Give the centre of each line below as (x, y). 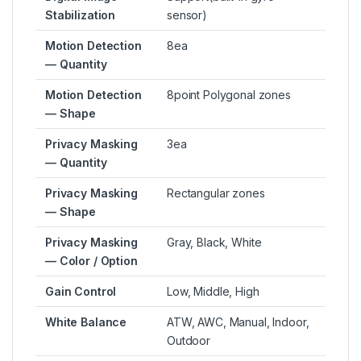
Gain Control (81, 292)
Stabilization (81, 15)
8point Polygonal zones (229, 95)
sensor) (187, 15)
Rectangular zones (216, 193)
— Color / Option (91, 261)
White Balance (86, 322)
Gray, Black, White (214, 243)
